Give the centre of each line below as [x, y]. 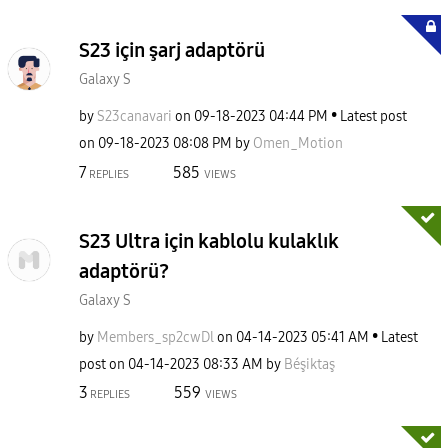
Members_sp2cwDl [155, 337]
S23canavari [134, 116]
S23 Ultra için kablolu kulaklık [209, 240]
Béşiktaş [309, 364]
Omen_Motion [298, 143]
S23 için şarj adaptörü [172, 50]
